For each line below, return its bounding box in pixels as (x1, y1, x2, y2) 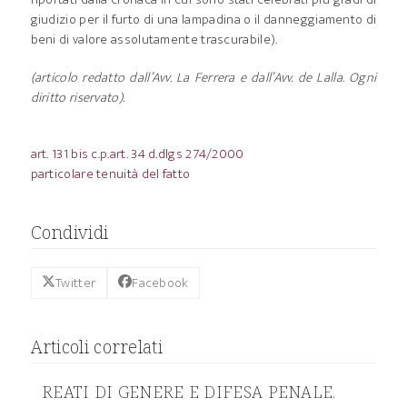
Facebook (132, 271, 189, 294)
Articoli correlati (30, 334, 163, 360)
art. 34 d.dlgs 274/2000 (109, 142, 244, 165)
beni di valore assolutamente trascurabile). (30, 27, 278, 51)
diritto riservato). (30, 85, 125, 109)
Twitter (55, 271, 96, 294)
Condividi (30, 219, 109, 244)
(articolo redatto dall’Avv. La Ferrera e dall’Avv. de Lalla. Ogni (30, 65, 377, 89)
